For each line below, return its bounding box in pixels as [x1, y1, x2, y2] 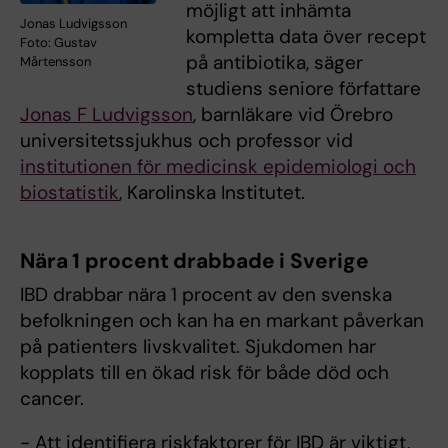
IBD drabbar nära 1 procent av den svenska [20, 282, 392, 308]
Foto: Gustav [20, 34, 97, 52]
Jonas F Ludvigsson [20, 102, 193, 128]
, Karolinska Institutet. [119, 180, 305, 206]
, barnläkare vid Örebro [193, 102, 393, 128]
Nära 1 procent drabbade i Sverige [20, 247, 369, 276]
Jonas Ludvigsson [20, 15, 127, 33]
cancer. [20, 386, 84, 412]
